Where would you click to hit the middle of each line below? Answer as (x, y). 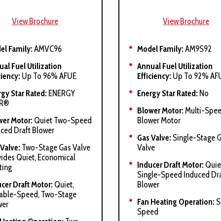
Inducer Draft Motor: (170, 165)
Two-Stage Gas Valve (55, 147)
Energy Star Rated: (167, 93)
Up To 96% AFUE (49, 76)
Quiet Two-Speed (62, 120)
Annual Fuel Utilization (175, 66)
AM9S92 (198, 49)
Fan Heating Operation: (176, 202)
